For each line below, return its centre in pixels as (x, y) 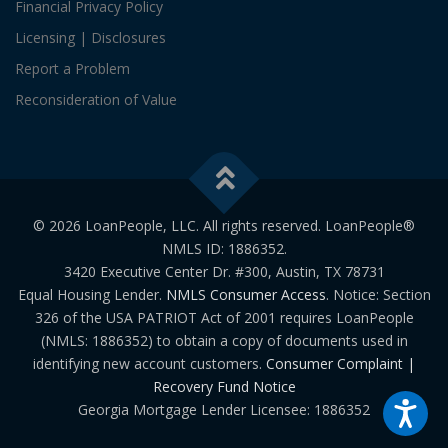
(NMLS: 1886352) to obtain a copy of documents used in (224, 341)
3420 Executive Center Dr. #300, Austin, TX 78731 (224, 272)
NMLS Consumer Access (245, 295)
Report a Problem (72, 68)
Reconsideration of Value (96, 99)
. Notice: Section (378, 295)
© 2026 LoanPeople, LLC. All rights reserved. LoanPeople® (224, 226)
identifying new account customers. (149, 364)
